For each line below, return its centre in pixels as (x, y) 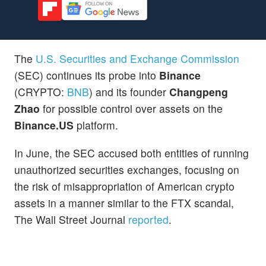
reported (148, 219)
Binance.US (44, 125)
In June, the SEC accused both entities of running (132, 153)
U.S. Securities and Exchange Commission (137, 58)
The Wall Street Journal (71, 219)
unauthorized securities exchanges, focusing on (127, 169)
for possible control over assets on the (131, 108)
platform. (96, 125)
